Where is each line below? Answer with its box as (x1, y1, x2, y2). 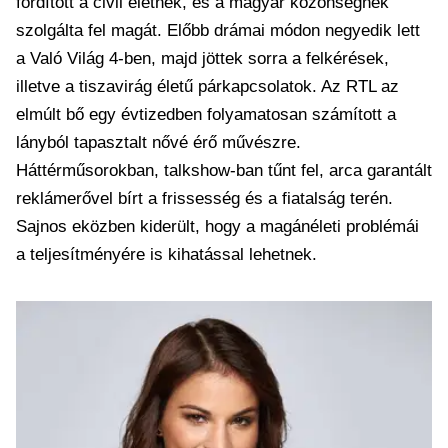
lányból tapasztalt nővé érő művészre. (16, 133, 301, 152)
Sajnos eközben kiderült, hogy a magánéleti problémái (16, 217, 419, 236)
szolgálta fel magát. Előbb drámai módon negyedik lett (16, 21, 420, 40)
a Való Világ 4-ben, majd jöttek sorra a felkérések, (16, 49, 389, 68)
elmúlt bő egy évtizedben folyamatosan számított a (16, 105, 396, 124)
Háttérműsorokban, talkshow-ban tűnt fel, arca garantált (16, 161, 432, 180)
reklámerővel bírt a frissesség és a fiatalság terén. (16, 189, 393, 208)
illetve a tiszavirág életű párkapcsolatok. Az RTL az (16, 77, 399, 96)
